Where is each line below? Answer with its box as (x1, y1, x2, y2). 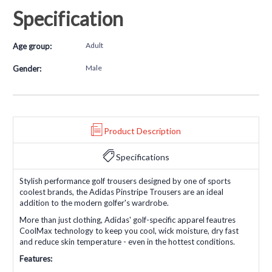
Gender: (13, 63, 41, 73)
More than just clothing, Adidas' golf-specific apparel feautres (19, 214, 236, 225)
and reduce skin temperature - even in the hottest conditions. (19, 236, 235, 246)
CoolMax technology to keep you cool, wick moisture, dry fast (19, 225, 239, 236)
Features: (19, 253, 52, 263)
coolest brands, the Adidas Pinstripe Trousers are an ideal (19, 186, 223, 197)
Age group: (13, 41, 52, 51)
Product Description (104, 125, 181, 136)
